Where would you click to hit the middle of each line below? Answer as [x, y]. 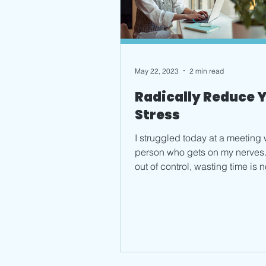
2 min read [207, 71]
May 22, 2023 [157, 71]
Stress [157, 115]
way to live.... [162, 180]
